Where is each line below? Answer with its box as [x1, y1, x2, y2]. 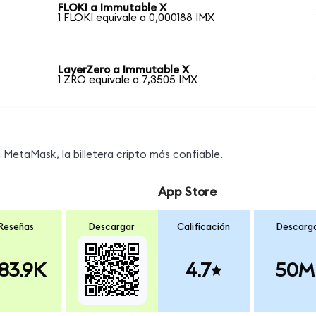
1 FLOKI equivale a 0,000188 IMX [58, 13, 215, 24]
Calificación [177, 221, 231, 232]
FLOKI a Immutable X [58, 3, 167, 14]
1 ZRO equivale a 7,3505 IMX [58, 74, 198, 85]
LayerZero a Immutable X [58, 64, 190, 75]
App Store [157, 186, 217, 199]
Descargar [89, 221, 135, 232]
